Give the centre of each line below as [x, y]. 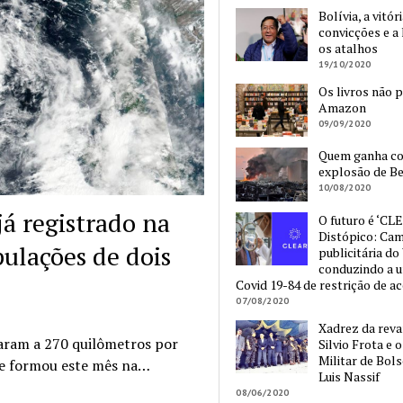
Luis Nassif [349, 376]
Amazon [342, 108]
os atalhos [348, 49]
